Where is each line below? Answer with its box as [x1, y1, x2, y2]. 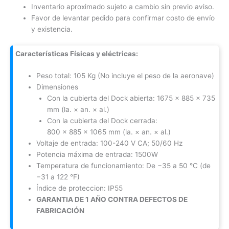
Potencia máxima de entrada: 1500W [36, 150, 161, 159]
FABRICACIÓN [36, 207, 85, 215]
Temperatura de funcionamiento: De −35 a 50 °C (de [36, 162, 211, 170]
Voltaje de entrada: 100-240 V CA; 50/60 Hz [36, 139, 183, 148]
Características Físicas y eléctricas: [15, 49, 138, 58]
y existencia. [31, 25, 73, 34]
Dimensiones [36, 83, 79, 91]
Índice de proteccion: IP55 [36, 184, 123, 193]
